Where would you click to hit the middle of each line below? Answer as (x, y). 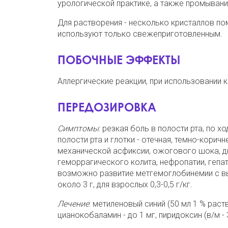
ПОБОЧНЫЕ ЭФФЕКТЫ (119, 59)
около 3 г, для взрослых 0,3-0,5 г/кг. (125, 184)
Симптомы (78, 128)
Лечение (73, 204)
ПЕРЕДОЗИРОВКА (107, 107)
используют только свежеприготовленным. (140, 34)
